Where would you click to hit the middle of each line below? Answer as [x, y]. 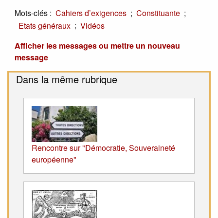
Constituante [158, 13]
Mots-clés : [33, 13]
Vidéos [92, 25]
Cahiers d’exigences [91, 13]
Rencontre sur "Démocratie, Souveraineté [103, 147]
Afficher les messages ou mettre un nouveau [97, 45]
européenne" [54, 159]
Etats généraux [45, 25]
